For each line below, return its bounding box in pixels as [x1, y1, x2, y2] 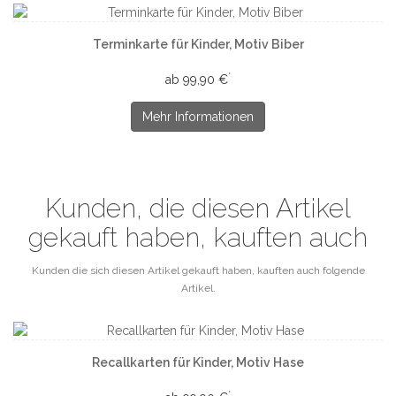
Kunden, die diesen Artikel [45, 193, 351, 224]
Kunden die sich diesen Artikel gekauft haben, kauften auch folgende [31, 264, 365, 277]
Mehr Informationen [142, 110, 254, 124]
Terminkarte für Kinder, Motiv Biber [92, 37, 304, 51]
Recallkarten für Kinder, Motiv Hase [92, 355, 304, 369]
